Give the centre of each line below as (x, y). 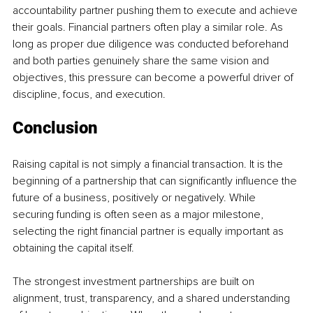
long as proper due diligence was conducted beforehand (152, 44)
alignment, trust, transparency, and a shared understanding (153, 298)
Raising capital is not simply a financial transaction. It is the (149, 164)
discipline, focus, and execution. (89, 94)
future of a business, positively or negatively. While (136, 197)
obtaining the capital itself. (73, 248)
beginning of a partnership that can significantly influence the (156, 181)
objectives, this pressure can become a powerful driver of (154, 77)
